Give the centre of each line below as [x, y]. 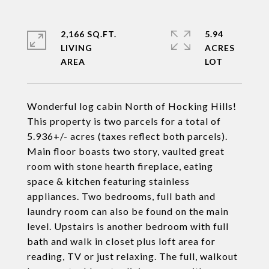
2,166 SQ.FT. [89, 34]
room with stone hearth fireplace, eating [120, 166]
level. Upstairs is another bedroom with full [128, 226]
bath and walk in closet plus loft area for [121, 241]
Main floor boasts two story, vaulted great [126, 151]
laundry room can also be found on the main [128, 211]
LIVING [77, 48]
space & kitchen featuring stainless [108, 181]
